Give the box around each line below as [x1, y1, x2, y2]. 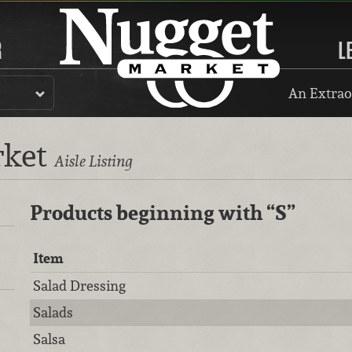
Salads [33, 303, 74, 321]
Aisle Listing [54, 151, 133, 172]
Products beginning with [29, 199, 266, 227]
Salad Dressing [33, 277, 126, 295]
